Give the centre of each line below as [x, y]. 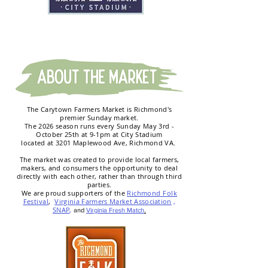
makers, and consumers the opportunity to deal [99, 168]
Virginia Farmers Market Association [113, 201]
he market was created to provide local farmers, [101, 159]
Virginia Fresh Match [115, 210]
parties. [99, 185]
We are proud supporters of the [74, 193]
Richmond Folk [152, 193]
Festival [36, 201]
